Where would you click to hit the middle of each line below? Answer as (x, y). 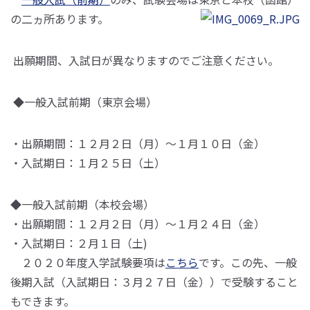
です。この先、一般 (248, 262)
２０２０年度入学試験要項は (88, 262)
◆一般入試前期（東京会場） (84, 102)
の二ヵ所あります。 (60, 19)
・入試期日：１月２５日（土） (88, 163)
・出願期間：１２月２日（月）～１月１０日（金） (138, 143)
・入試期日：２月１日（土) (79, 243)
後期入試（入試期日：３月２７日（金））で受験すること (154, 282)
